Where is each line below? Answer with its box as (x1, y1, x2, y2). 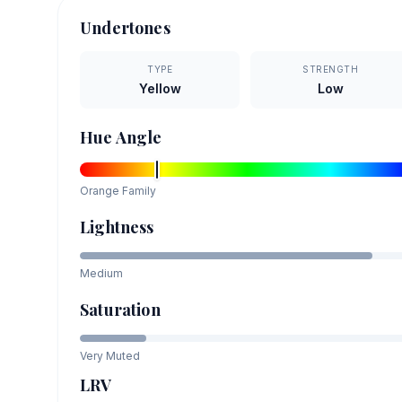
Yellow (138, 80, 181, 96)
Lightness (80, 215, 154, 238)
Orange (80, 183, 119, 197)
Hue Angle (80, 126, 162, 148)
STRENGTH (302, 63, 359, 74)
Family (119, 183, 156, 197)
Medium (80, 266, 123, 280)
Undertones (80, 16, 170, 39)
